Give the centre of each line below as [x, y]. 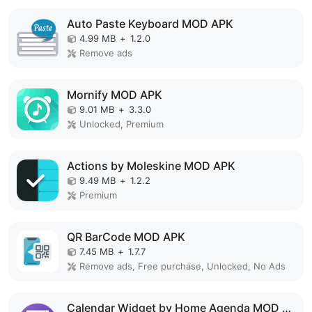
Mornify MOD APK [115, 95]
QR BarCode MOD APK [126, 237]
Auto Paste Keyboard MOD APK [150, 24]
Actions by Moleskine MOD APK [151, 166]
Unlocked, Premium [122, 124]
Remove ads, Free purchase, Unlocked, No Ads [182, 266]
